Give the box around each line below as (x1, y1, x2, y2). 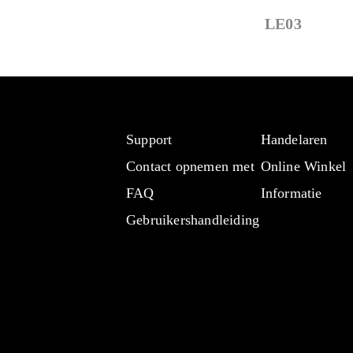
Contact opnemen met (126, 158, 255, 174)
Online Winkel (260, 158, 347, 174)
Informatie (260, 185, 322, 201)
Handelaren (260, 132, 328, 147)
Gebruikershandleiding (126, 212, 260, 228)
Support (126, 132, 173, 147)
